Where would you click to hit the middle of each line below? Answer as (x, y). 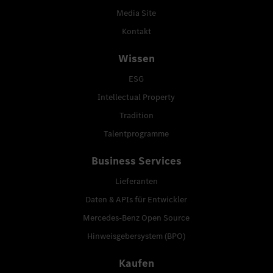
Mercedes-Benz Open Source (136, 218)
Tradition (136, 115)
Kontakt (136, 31)
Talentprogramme (136, 133)
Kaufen (136, 263)
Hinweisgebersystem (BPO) (136, 236)
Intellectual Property (136, 97)
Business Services (136, 161)
